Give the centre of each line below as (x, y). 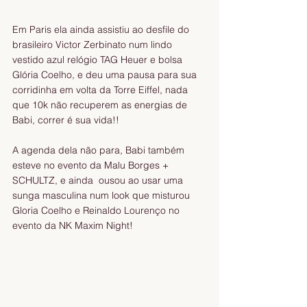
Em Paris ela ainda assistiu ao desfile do (102, 29)
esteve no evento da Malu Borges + (92, 165)
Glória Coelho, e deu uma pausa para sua (106, 74)
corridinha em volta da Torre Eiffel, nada (101, 89)
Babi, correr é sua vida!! (67, 120)
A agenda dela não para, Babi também (100, 150)
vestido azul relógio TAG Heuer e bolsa (99, 59)
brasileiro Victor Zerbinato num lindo (94, 44)
